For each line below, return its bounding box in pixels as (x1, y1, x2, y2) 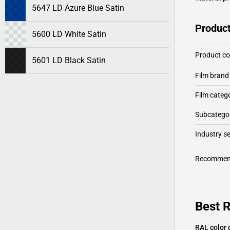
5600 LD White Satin (32, 29, 106, 39)
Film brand (195, 71, 229, 80)
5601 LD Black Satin (32, 55, 106, 65)
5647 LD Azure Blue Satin (32, 3, 124, 13)
